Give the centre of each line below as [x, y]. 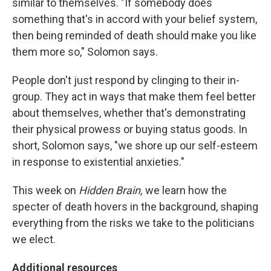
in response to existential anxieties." [98, 162]
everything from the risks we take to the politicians [133, 223]
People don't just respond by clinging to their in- [126, 80]
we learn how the [185, 190]
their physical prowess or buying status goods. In [130, 129]
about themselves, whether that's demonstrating [129, 113]
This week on [45, 190]
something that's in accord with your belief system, [135, 19]
